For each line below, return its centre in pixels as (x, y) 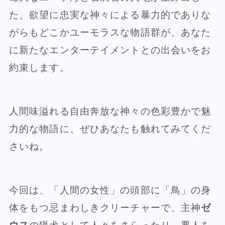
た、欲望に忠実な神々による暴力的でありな (110, 15)
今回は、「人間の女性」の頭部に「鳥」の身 (110, 190)
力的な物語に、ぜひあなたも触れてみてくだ (110, 129)
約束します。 (39, 68)
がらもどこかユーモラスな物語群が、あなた (110, 33)
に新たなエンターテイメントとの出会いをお (110, 50)
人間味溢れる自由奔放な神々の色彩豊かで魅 (110, 111)
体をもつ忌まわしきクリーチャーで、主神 (105, 207)
